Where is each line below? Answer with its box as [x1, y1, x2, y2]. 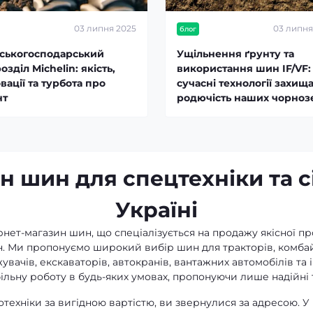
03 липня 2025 [74, 23, 136, 34]
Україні [115, 196, 198, 223]
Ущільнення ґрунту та [177, 47, 294, 60]
